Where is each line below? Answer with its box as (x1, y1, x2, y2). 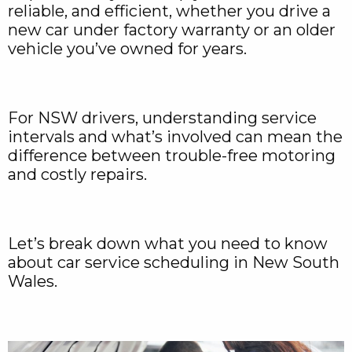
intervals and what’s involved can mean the (8, 127, 343, 146)
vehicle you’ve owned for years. (8, 39, 247, 58)
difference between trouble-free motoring (8, 146, 335, 165)
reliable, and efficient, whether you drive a (8, 2, 331, 20)
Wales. (8, 272, 57, 291)
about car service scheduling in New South (8, 253, 339, 272)
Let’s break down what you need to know (8, 234, 328, 253)
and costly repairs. (8, 165, 147, 184)
